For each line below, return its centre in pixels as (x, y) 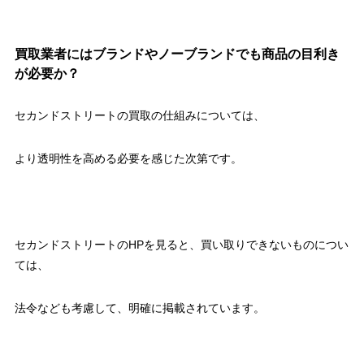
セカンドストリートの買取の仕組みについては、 (139, 116)
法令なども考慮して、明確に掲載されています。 (139, 308)
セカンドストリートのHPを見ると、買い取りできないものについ (181, 245)
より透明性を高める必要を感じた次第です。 (128, 159)
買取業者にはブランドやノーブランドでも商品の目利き (177, 54)
